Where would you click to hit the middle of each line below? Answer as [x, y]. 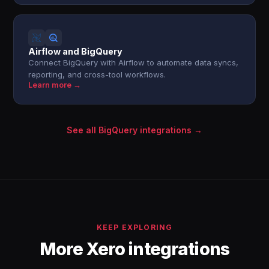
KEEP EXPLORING [134, 227]
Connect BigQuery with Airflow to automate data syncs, [134, 62]
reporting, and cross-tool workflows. [97, 74]
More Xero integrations [134, 249]
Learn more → [55, 85]
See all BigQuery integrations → [134, 130]
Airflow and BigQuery [76, 51]
